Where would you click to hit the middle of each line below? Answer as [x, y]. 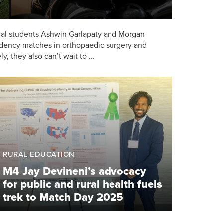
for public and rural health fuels [83, 184]
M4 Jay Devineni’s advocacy [75, 171]
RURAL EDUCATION [39, 154]
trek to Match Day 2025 [63, 197]
